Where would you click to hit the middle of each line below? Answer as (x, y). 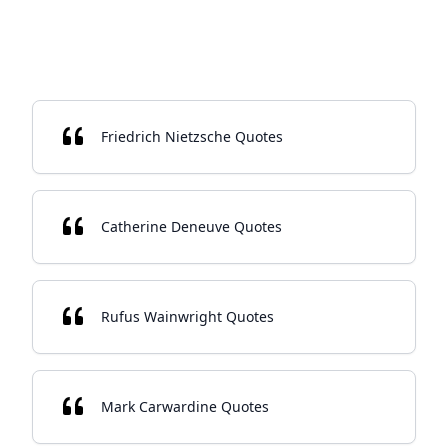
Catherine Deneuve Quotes (191, 226)
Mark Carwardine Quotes (185, 406)
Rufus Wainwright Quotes (187, 316)
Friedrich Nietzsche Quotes (192, 136)
